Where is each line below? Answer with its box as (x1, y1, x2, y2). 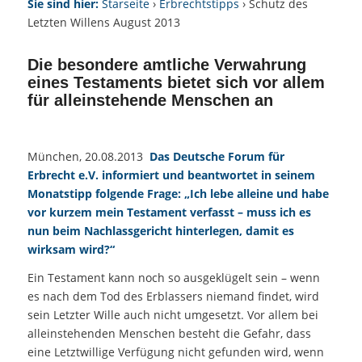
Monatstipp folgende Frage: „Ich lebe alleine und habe (27, 185, 329, 201)
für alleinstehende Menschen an (27, 91, 273, 110)
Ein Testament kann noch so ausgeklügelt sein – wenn (27, 269, 320, 285)
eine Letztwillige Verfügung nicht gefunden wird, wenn (27, 343, 324, 360)
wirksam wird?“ (27, 241, 115, 257)
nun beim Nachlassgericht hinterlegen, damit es (27, 222, 294, 238)
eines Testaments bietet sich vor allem (27, 74, 325, 92)
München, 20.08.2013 (27, 148, 149, 164)
